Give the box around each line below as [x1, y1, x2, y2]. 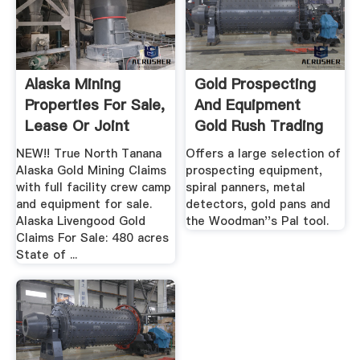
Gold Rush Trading [194, 115, 324, 136]
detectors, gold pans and [186, 196, 331, 213]
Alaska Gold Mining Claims [15, 162, 166, 179]
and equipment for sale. [15, 196, 152, 213]
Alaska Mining [24, 73, 121, 94]
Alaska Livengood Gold [15, 213, 145, 230]
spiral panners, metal [186, 179, 306, 196]
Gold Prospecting [194, 73, 317, 94]
